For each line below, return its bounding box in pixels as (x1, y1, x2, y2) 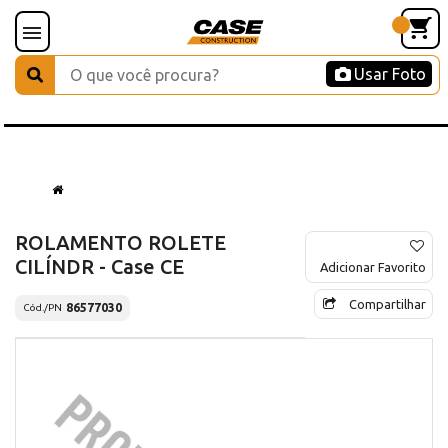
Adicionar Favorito (320, 259, 426, 274)
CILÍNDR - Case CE (15, 254, 184, 278)
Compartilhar (349, 296, 426, 311)
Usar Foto (354, 65, 426, 83)
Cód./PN (23, 302, 62, 314)
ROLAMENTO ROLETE (15, 230, 226, 254)
